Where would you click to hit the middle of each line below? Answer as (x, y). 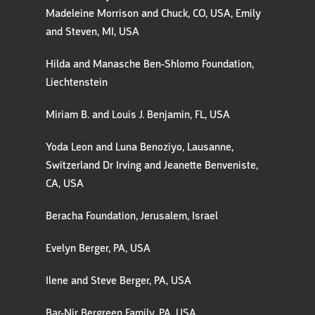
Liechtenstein (77, 82)
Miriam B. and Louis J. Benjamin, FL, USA (138, 115)
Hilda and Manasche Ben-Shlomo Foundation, (150, 64)
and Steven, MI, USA (92, 32)
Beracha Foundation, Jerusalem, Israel (132, 216)
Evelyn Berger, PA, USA (98, 248)
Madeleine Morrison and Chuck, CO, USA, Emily (153, 13)
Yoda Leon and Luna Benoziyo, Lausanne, (140, 147)
